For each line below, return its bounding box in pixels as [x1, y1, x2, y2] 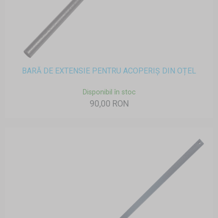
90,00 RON [89, 99, 129, 109]
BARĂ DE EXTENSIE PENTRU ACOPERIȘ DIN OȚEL [22, 66, 196, 76]
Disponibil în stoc [82, 88, 136, 97]
